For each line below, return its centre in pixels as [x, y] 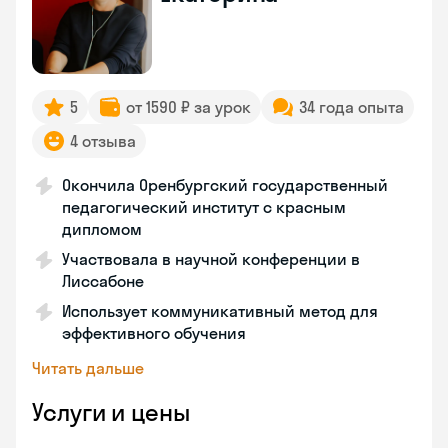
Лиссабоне [103, 281]
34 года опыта [351, 107]
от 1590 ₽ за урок [188, 107]
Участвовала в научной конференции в [211, 259]
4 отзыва [103, 141]
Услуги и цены [111, 412]
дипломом [102, 229]
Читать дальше [88, 368]
